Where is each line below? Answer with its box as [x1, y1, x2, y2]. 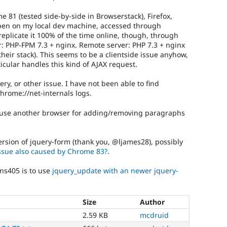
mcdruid [140, 210, 169, 220]
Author [140, 197, 165, 207]
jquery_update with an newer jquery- [52, 166, 178, 176]
